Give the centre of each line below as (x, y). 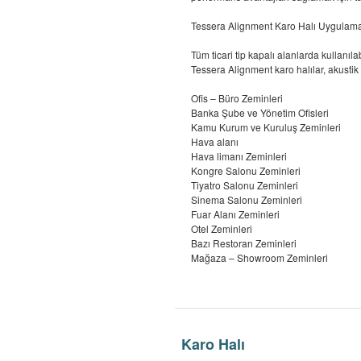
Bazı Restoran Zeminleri (244, 243)
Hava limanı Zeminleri (239, 156)
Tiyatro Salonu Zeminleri (245, 185)
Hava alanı (215, 141)
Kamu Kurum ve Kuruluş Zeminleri (266, 127)
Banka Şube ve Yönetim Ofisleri (260, 112)
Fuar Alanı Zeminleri (235, 214)
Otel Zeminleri (222, 228)
